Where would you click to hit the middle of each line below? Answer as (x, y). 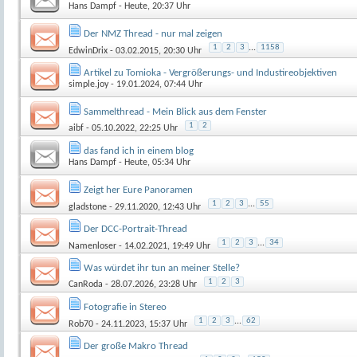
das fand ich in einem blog (139, 151)
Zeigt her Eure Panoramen (138, 190)
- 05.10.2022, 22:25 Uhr (131, 128)
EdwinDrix (88, 51)
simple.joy (88, 84)
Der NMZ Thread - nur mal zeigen (153, 33)
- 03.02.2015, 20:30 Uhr (155, 51)
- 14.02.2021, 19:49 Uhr (163, 246)
